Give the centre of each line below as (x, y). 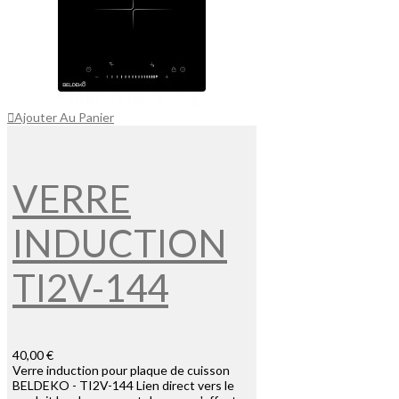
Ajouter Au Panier (64, 118)
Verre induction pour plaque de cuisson (121, 370)
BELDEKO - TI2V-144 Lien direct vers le (123, 386)
